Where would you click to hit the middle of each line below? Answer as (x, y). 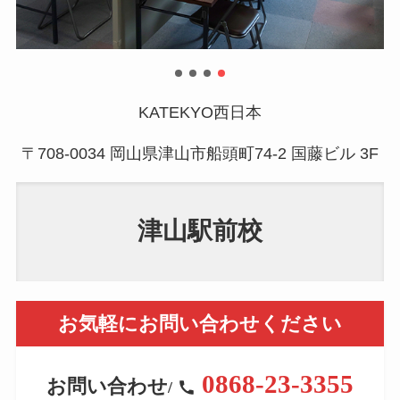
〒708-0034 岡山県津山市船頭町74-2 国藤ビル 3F (200, 153)
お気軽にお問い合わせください (200, 324)
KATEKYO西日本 (200, 112)
